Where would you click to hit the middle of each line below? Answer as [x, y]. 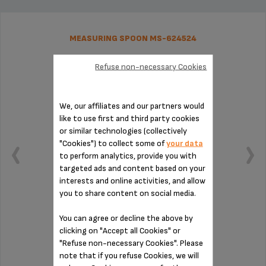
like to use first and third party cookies [129, 118]
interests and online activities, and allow [132, 180]
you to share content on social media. [127, 193]
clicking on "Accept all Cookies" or [120, 230]
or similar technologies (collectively [123, 131]
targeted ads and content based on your [132, 168]
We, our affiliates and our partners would [132, 106]
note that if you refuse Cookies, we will [129, 255]
